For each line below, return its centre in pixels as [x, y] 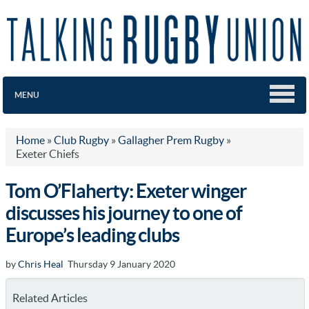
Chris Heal [41, 264]
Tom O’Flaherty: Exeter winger [126, 191]
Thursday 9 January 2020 [119, 264]
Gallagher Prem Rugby [171, 140]
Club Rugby [81, 140]
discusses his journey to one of [124, 213]
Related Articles [50, 298]
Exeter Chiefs [48, 153]
